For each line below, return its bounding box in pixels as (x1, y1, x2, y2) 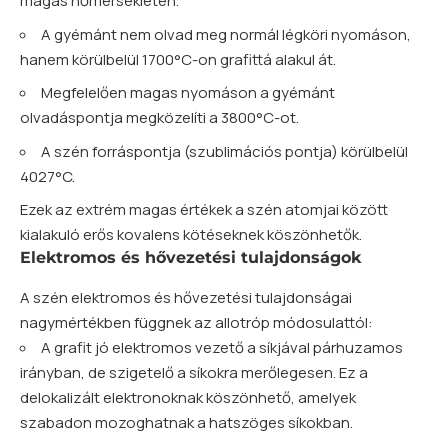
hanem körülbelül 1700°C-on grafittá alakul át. (20, 48, 336, 70)
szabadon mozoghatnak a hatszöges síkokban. (20, 411, 353, 433)
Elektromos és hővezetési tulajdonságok (20, 248, 361, 268)
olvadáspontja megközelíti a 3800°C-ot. (20, 107, 299, 129)
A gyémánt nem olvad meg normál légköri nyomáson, (41, 23, 411, 45)
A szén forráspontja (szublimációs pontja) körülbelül (41, 140, 408, 162)
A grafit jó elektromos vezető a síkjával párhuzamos (41, 336, 403, 358)
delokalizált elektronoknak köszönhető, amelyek (20, 386, 356, 408)
